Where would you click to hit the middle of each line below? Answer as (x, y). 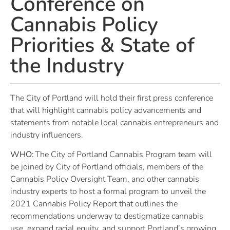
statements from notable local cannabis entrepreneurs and (114, 122)
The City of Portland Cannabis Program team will (123, 155)
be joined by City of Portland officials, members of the (107, 167)
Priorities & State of (102, 45)
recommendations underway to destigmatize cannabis (107, 216)
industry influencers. (47, 135)
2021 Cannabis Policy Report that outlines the (94, 204)
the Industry (67, 65)
